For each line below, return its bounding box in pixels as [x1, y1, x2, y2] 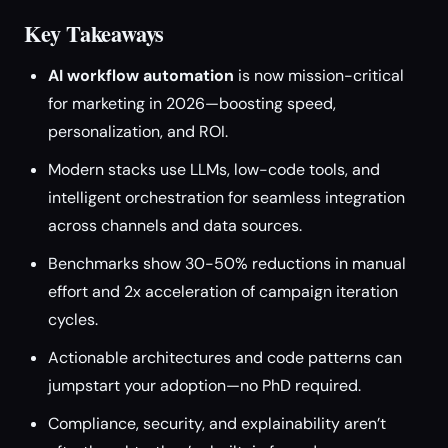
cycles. [48, 309, 98, 330]
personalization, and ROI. [48, 121, 228, 142]
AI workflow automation [48, 65, 234, 86]
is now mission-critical [234, 65, 404, 86]
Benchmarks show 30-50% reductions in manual [48, 253, 406, 274]
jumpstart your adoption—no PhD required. [48, 375, 361, 396]
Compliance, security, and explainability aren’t [48, 413, 386, 434]
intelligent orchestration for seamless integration [48, 187, 405, 208]
